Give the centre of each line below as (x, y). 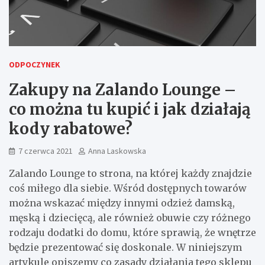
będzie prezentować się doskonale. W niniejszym (125, 247)
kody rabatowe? (71, 128)
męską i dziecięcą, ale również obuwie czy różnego (130, 217)
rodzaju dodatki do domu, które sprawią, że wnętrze (132, 232)
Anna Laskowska (117, 151)
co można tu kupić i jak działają (130, 109)
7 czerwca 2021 (46, 151)
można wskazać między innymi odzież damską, (122, 203)
